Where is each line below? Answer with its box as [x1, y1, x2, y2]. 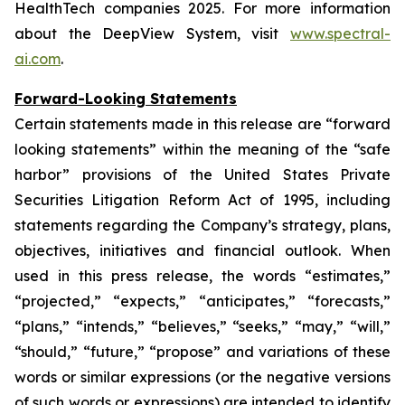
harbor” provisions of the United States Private [14, 165, 391, 184]
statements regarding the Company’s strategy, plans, [14, 216, 391, 234]
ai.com [14, 50, 61, 68]
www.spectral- [290, 24, 391, 42]
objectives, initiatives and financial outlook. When [14, 241, 391, 259]
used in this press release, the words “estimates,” [14, 267, 391, 285]
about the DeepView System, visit [14, 24, 290, 42]
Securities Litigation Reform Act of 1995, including [14, 191, 391, 209]
